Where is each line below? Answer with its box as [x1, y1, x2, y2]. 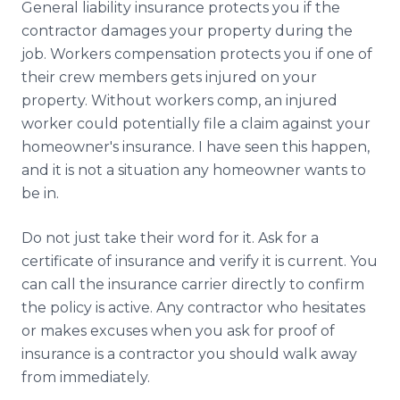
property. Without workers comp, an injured [21, 92, 337, 109]
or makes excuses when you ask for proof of [21, 322, 335, 339]
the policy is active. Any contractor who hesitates [21, 299, 365, 316]
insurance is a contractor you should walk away [21, 346, 357, 362]
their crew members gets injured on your [21, 69, 317, 86]
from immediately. [21, 369, 150, 386]
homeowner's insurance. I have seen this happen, [21, 138, 370, 155]
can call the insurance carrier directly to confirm [21, 276, 364, 293]
